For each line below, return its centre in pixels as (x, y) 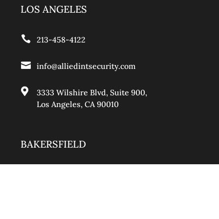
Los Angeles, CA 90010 (77, 104)
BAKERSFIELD (54, 144)
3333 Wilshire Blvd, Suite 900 (91, 93)
